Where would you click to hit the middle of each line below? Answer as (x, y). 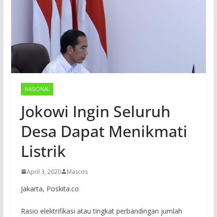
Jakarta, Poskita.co (50, 188)
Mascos (77, 171)
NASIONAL (37, 89)
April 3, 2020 (44, 171)
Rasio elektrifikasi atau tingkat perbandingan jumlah (101, 211)
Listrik (43, 151)
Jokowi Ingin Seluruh (95, 111)
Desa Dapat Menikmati (104, 131)
